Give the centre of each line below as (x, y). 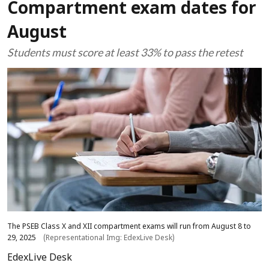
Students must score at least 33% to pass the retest (125, 52)
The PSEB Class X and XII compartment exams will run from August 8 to (129, 227)
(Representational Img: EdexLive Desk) (109, 238)
